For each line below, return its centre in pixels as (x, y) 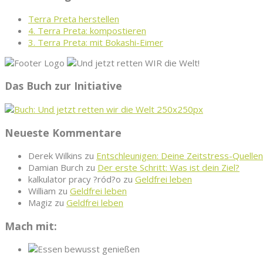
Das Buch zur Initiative (63, 86)
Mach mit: (31, 226)
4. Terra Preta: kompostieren (87, 30)
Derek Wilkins (55, 156)
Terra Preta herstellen (74, 18)
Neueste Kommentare (63, 132)
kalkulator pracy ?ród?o (75, 179)
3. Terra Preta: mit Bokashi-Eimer (96, 42)
